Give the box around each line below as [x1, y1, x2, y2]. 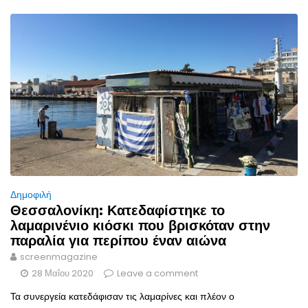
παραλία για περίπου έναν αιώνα [10, 232, 226, 249]
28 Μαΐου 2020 [32, 266, 93, 280]
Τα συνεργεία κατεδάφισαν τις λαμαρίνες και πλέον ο [10, 289, 234, 303]
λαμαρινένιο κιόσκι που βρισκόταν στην [10, 217, 270, 234]
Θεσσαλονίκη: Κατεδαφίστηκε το [10, 201, 225, 219]
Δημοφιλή [10, 187, 52, 201]
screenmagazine [20, 250, 98, 263]
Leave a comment [117, 266, 198, 280]
